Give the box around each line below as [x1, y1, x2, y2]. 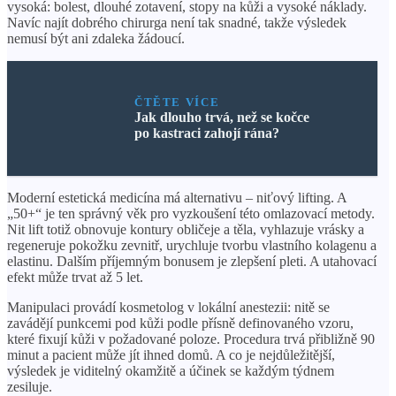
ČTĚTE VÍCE [133, 95, 220, 109]
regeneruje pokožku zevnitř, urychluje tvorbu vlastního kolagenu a [7, 237, 377, 253]
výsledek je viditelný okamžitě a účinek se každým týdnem [7, 362, 334, 378]
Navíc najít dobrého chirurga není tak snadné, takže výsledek [7, 14, 346, 30]
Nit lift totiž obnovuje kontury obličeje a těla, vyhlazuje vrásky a [7, 221, 364, 237]
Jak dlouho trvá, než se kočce [133, 109, 309, 125]
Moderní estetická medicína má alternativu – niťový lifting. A [7, 189, 346, 205]
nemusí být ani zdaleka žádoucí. [7, 30, 185, 46]
